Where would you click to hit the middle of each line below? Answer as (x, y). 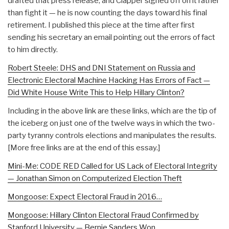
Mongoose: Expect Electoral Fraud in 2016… (85, 197)
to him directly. (33, 50)
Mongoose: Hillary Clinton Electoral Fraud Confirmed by (103, 215)
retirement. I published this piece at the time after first (101, 25)
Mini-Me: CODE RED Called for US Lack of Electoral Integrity (112, 166)
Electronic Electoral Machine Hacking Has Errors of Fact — (109, 81)
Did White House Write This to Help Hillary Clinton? (96, 93)
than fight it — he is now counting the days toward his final (107, 13)
